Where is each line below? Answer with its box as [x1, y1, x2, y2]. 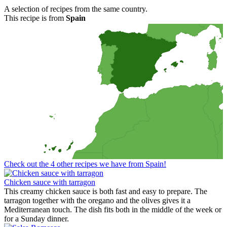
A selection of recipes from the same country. [4, 5, 147, 13]
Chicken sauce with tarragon [4, 178, 95, 186]
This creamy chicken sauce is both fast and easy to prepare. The [4, 187, 207, 196]
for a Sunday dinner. [4, 214, 69, 223]
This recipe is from [4, 14, 66, 22]
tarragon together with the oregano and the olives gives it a [4, 196, 191, 205]
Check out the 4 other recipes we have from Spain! [4, 160, 166, 168]
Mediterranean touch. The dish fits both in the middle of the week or [4, 205, 221, 214]
